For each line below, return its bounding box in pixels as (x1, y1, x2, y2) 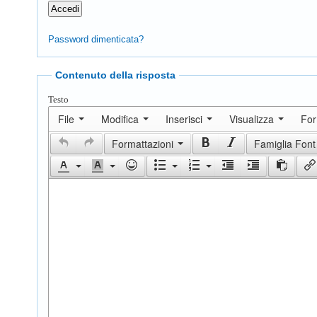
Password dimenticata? (48, 34, 144, 45)
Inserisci (166, 112, 202, 127)
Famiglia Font (254, 137, 316, 151)
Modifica (101, 112, 139, 127)
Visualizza (229, 112, 274, 127)
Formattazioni (112, 137, 173, 151)
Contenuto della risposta (55, 69, 175, 81)
